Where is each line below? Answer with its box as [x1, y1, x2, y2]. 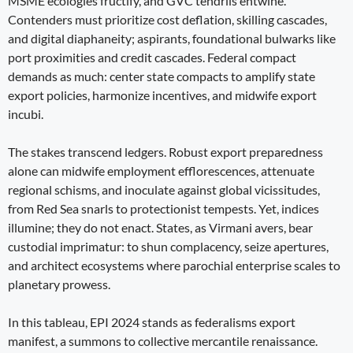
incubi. [8, 106, 43, 121]
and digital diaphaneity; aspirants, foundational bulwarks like [8, 30, 336, 46]
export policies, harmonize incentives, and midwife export [8, 87, 317, 102]
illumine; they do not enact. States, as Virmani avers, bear [8, 219, 313, 235]
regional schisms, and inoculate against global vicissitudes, [8, 181, 320, 197]
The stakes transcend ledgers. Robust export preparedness [8, 143, 323, 159]
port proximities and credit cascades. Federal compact [8, 49, 296, 65]
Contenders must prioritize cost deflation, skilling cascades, [8, 11, 327, 27]
